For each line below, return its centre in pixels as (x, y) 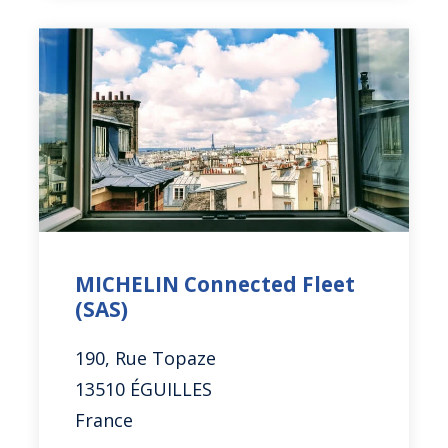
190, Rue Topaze (146, 357)
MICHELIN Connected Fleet (215, 283)
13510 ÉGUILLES (144, 388)
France (104, 419)
